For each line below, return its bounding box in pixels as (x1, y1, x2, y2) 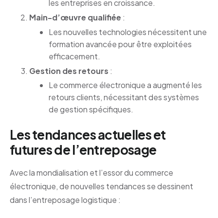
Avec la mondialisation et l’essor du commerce (10, 167, 173, 178)
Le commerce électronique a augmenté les (49, 80, 202, 91)
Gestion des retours (29, 65, 109, 76)
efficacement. (49, 51, 100, 61)
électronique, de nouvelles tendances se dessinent (10, 181, 193, 192)
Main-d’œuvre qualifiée (29, 12, 121, 23)
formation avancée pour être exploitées (49, 38, 192, 49)
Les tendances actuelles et (10, 127, 166, 143)
